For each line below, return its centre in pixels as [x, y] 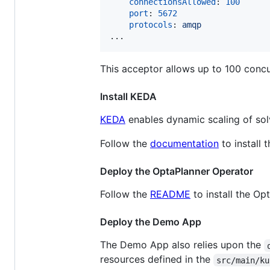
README [170, 194]
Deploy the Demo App [151, 222]
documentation [184, 144]
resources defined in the [157, 259]
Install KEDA [128, 97]
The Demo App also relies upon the [182, 245]
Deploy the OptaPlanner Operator [177, 171]
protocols [151, 25]
